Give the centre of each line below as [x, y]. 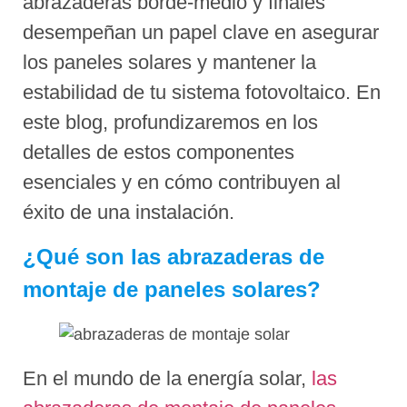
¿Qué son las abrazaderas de [174, 256]
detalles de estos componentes [159, 153]
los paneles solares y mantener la [169, 63]
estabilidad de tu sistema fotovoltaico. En [202, 93]
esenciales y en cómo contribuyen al [182, 183]
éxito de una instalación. [129, 213]
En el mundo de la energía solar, [167, 378]
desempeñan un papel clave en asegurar [201, 33]
